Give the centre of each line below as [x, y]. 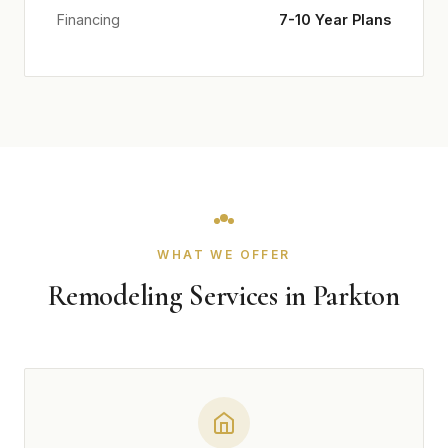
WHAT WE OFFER [224, 254]
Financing [88, 19]
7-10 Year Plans [335, 19]
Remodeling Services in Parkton [224, 295]
